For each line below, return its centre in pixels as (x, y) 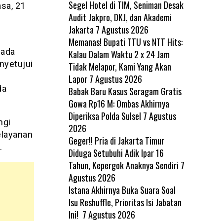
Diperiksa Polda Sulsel (105, 116)
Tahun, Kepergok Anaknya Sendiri (123, 165)
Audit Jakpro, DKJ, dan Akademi (120, 17)
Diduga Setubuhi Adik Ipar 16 (116, 153)
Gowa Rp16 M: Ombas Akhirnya (119, 103)
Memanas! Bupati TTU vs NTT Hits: (125, 42)
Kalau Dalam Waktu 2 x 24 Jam (119, 54)
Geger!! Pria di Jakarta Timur (116, 140)
